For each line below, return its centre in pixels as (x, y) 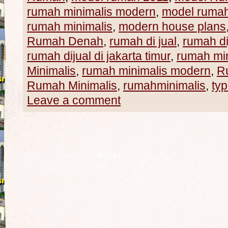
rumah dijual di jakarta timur (99, 56)
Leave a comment (74, 100)
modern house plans (172, 26)
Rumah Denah (65, 41)
